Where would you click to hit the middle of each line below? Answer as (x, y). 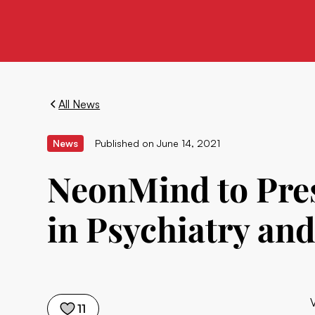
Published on (125, 143)
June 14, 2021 (189, 143)
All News (79, 104)
